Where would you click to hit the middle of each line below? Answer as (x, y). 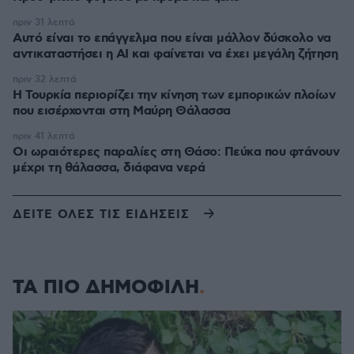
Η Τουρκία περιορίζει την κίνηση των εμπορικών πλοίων (174, 95)
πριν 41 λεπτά (44, 136)
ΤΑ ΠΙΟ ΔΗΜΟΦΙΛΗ (106, 288)
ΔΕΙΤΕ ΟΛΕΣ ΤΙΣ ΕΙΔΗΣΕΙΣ (101, 215)
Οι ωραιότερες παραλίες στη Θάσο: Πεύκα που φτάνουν (176, 152)
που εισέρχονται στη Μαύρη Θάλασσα (122, 111)
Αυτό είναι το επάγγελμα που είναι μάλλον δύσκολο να (172, 38)
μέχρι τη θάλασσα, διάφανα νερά (109, 168)
